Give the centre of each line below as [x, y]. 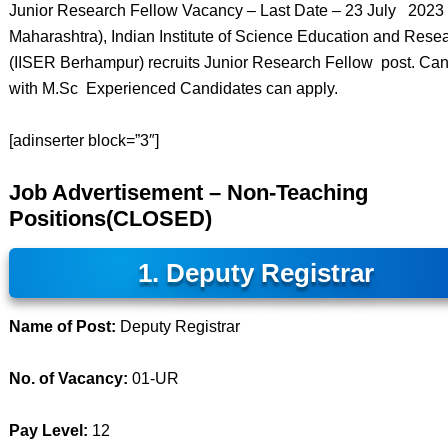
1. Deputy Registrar [255, 273]
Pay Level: [48, 430]
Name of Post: [62, 326]
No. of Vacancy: [68, 378]
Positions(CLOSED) [110, 218]
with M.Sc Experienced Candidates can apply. [173, 88]
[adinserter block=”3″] [83, 140]
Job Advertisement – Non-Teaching [188, 192]
